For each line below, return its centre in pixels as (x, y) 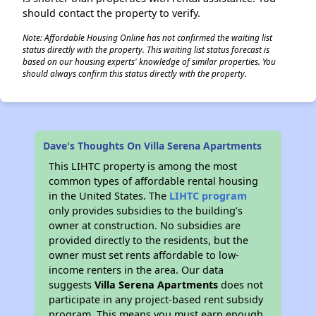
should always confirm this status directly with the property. (135, 73)
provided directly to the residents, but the (149, 240)
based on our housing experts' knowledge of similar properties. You (149, 61)
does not (241, 285)
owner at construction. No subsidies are (145, 225)
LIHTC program (208, 196)
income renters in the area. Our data (136, 270)
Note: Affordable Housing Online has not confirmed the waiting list (147, 37)
